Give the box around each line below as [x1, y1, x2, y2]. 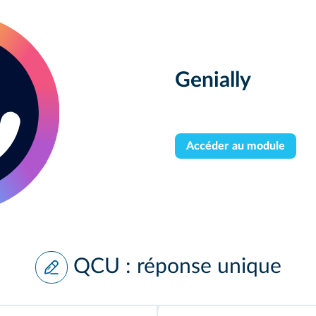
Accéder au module [186, 140, 286, 152]
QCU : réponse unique [73, 255, 281, 277]
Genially [175, 70, 251, 92]
